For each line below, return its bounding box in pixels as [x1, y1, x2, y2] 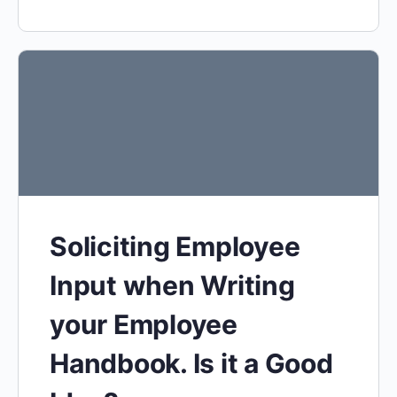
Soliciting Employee [50, 230, 300, 263]
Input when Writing [50, 269, 295, 302]
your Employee [50, 308, 237, 341]
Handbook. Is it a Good [50, 347, 333, 380]
